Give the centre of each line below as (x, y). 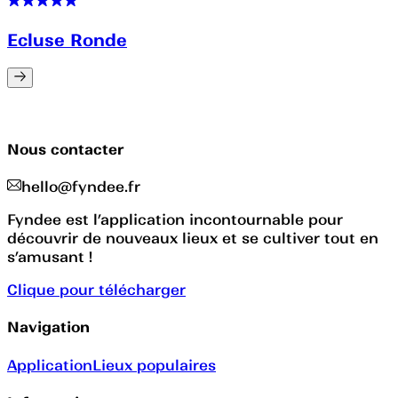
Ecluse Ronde (67, 40)
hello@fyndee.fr (81, 187)
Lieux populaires (154, 365)
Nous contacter (66, 149)
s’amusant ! (50, 257)
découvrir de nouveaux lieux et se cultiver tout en (193, 239)
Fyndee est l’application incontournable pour (175, 220)
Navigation (48, 327)
